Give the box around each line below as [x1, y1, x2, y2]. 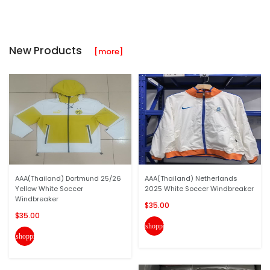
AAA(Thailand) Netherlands [145, 174, 237, 183]
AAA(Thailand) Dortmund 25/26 [15, 174, 121, 183]
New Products [9, 43, 94, 58]
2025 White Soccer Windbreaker [145, 184, 254, 193]
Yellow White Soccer [15, 184, 83, 193]
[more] [94, 46, 123, 57]
